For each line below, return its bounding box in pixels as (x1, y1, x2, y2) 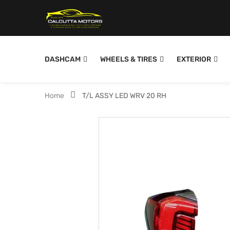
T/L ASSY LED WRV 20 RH (82, 91, 166, 100)
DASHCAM (45, 55, 81, 64)
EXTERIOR (177, 55, 211, 64)
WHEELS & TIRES (100, 55, 157, 64)
